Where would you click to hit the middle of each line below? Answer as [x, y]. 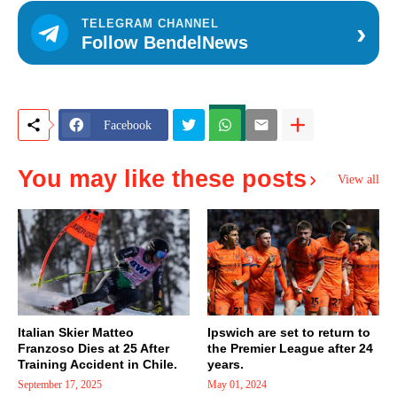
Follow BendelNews [165, 42]
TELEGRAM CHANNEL [150, 23]
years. [226, 364]
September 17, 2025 [60, 385]
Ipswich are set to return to [289, 332]
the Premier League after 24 [290, 348]
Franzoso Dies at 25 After [93, 348]
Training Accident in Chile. [97, 364]
